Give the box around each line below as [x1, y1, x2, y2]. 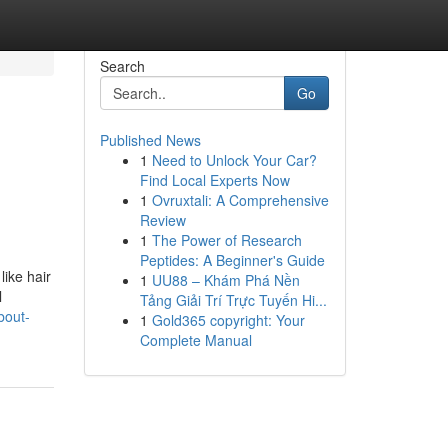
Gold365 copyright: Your [151, 310, 305, 330]
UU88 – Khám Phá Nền [151, 270, 300, 290]
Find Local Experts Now [139, 170, 290, 190]
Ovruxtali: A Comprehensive [151, 190, 329, 210]
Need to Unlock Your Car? [151, 150, 317, 170]
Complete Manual [139, 330, 252, 350]
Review [139, 210, 186, 230]
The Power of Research [151, 230, 302, 250]
